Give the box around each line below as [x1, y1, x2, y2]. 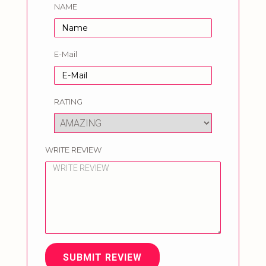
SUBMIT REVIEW [63, 252, 142, 263]
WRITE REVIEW [45, 145, 102, 154]
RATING [54, 97, 83, 106]
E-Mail [54, 49, 77, 59]
